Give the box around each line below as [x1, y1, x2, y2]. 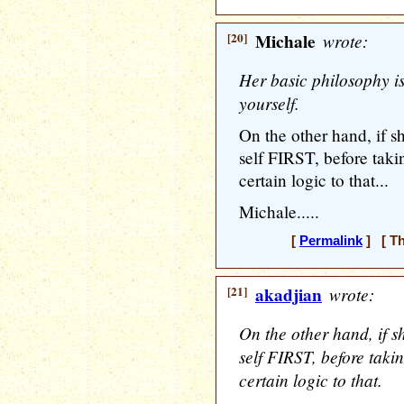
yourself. [239, 91, 299, 115]
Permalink [298, 234, 363, 248]
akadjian [255, 282, 322, 308]
